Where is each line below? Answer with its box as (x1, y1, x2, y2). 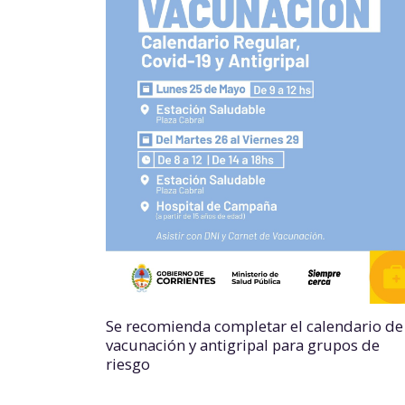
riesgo (106, 353, 150, 375)
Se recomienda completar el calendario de (106, 316, 403, 337)
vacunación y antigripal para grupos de (106, 334, 380, 356)
